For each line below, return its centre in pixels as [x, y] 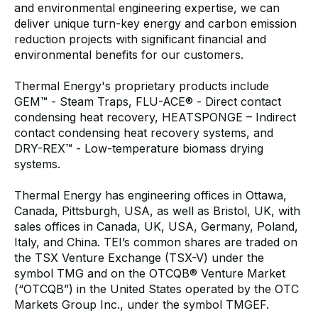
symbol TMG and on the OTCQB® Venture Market [150, 273]
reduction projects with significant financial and [140, 39]
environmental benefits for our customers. [129, 54]
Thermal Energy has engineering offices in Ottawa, [150, 195]
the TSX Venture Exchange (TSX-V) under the [139, 257]
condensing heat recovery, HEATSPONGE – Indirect [155, 117]
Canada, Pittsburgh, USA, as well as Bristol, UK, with [157, 210]
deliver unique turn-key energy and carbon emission [155, 23]
